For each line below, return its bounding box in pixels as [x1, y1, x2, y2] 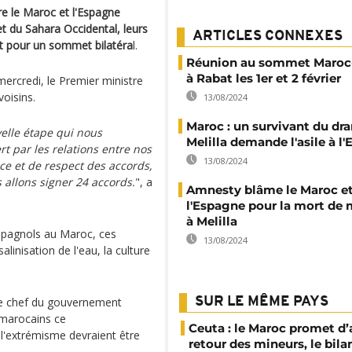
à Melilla [186, 214, 237, 229]
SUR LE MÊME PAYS [195, 295, 328, 310]
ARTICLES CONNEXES [192, 29, 343, 44]
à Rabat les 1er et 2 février [186, 71, 341, 86]
